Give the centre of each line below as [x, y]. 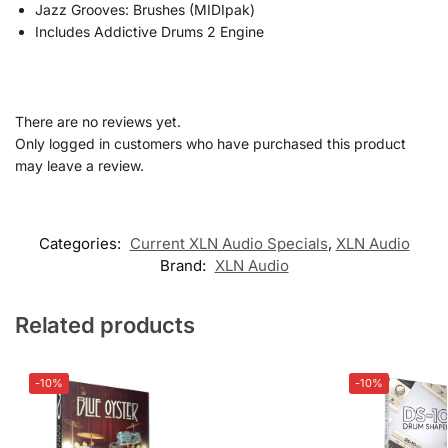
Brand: [184, 265]
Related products [105, 324]
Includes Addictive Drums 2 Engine [149, 31]
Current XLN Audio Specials [228, 243]
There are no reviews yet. [98, 121]
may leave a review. [79, 165]
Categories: [81, 243]
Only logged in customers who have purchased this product [210, 143]
